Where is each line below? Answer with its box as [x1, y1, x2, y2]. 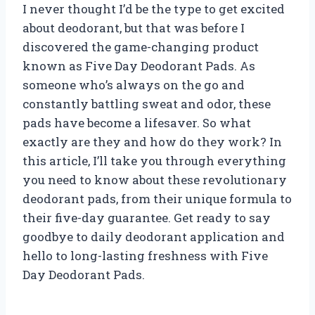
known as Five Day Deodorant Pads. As [22, 57, 255, 74]
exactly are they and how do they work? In [22, 133, 282, 150]
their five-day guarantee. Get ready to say [22, 209, 271, 226]
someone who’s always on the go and [22, 76, 245, 93]
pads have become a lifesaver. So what [22, 114, 251, 131]
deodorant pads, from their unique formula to [22, 190, 292, 207]
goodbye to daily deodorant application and [22, 228, 285, 245]
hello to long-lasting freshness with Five [22, 247, 268, 264]
